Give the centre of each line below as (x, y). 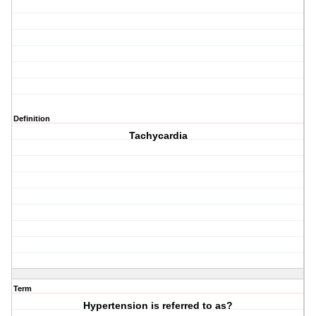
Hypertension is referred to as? (158, 306)
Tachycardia (158, 136)
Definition (32, 119)
